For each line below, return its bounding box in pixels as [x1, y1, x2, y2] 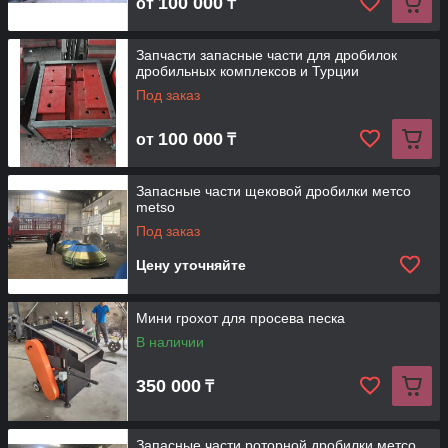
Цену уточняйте [136, 257, 246, 273]
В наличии [136, 334, 204, 350]
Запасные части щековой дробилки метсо [136, 183, 411, 199]
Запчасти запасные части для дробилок [136, 47, 397, 63]
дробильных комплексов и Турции [136, 63, 359, 79]
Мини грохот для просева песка [136, 310, 345, 326]
